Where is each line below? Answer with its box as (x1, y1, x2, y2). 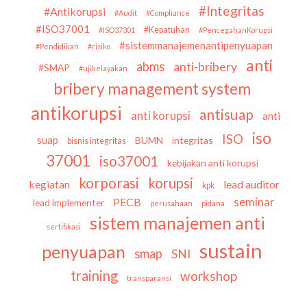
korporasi (78, 174, 139, 191)
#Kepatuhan (143, 25, 190, 35)
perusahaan (150, 199, 193, 208)
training (71, 267, 118, 284)
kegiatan (28, 177, 70, 191)
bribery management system (53, 79, 251, 98)
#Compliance (145, 8, 190, 17)
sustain (199, 238, 262, 262)
